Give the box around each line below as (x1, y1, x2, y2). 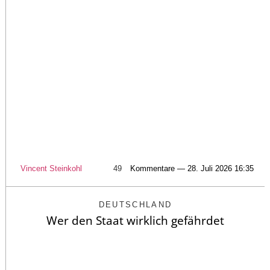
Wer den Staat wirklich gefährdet (46, 213, 224, 229)
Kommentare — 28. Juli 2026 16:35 (130, 164, 254, 174)
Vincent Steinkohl (20, 164, 82, 174)
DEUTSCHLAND (98, 200, 172, 210)
